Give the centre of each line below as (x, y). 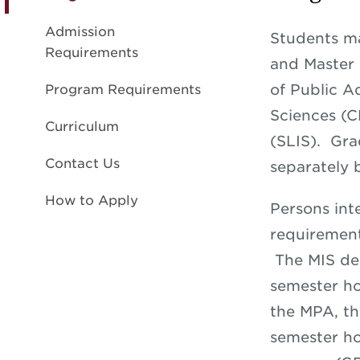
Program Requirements (123, 90)
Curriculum (82, 127)
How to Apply (92, 200)
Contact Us (82, 164)
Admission (80, 32)
